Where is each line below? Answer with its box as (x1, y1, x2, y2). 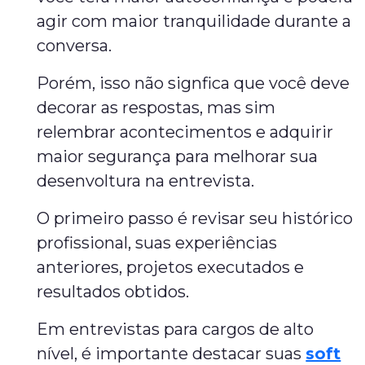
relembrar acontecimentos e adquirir (37, 122, 334, 142)
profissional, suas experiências (37, 233, 278, 253)
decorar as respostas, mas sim (37, 98, 276, 117)
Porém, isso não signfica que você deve (37, 73, 350, 93)
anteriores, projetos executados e (37, 257, 305, 277)
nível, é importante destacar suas (37, 344, 306, 363)
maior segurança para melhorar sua (37, 147, 319, 166)
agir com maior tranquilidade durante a (37, 11, 352, 31)
